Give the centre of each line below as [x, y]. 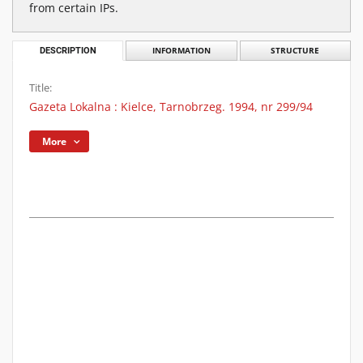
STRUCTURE [295, 51]
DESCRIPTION [68, 51]
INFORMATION [181, 51]
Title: [41, 88]
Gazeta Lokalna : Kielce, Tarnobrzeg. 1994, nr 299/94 [171, 107]
